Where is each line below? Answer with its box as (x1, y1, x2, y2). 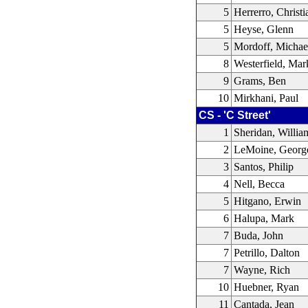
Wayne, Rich (234, 264, 291, 276)
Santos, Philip (234, 161, 294, 173)
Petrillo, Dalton (234, 247, 300, 258)
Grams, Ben (234, 75, 287, 87)
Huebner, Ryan (234, 281, 300, 293)
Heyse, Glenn (234, 23, 294, 35)
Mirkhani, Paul (234, 92, 299, 104)
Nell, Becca (234, 178, 285, 190)
